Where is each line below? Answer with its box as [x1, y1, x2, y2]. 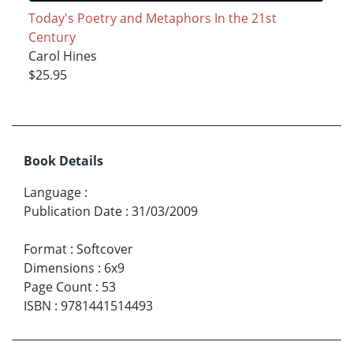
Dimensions [24, 259, 95, 277]
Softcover [76, 240, 133, 258]
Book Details [24, 152, 103, 170]
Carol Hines [28, 46, 97, 65]
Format [24, 240, 67, 258]
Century [28, 28, 76, 46]
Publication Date [24, 203, 122, 221]
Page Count [24, 278, 92, 296]
